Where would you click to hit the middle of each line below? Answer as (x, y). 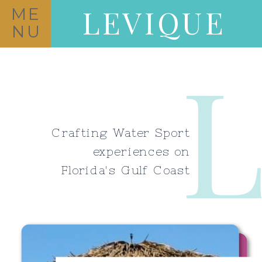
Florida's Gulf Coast (125, 170)
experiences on (141, 151)
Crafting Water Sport (121, 132)
